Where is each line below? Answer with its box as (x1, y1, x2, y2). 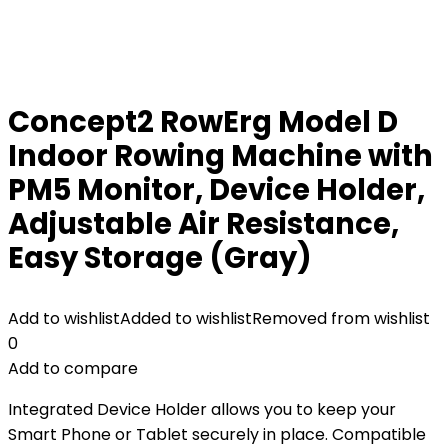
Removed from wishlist (252, 307, 430, 330)
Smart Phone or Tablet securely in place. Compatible (8, 423, 426, 446)
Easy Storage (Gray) (8, 238, 312, 278)
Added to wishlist (120, 307, 252, 330)
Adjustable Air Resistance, (8, 204, 399, 244)
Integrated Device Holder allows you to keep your (8, 398, 396, 421)
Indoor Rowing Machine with (8, 136, 433, 176)
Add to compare (8, 357, 138, 380)
